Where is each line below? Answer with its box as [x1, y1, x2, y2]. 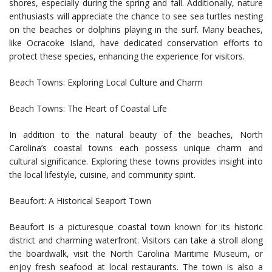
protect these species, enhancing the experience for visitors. [9, 50, 245, 63]
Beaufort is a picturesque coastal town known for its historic [9, 221, 263, 233]
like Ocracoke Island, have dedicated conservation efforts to [9, 37, 263, 49]
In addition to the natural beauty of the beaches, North [9, 129, 263, 141]
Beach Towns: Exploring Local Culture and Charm [9, 76, 203, 89]
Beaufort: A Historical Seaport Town [9, 195, 151, 207]
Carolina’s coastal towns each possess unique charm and [9, 142, 263, 154]
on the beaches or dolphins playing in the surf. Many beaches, [9, 24, 263, 36]
